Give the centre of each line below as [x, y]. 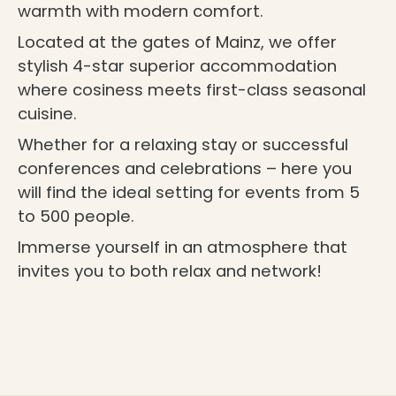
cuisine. [47, 113]
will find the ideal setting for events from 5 [188, 192]
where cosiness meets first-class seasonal [191, 89]
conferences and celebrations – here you [184, 168]
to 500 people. [76, 216]
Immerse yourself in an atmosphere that [182, 247]
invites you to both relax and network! [169, 270]
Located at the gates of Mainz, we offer [177, 42]
